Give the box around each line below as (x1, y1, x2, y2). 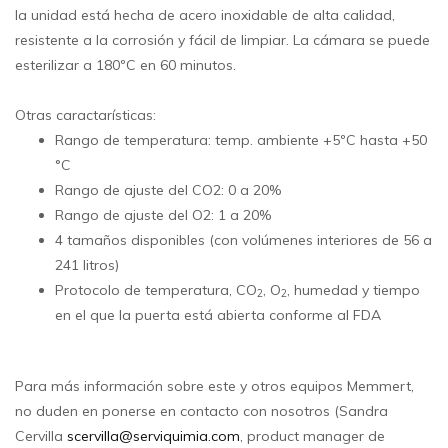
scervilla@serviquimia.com (67, 426, 240, 445)
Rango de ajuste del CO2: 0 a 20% (55, 180, 281, 199)
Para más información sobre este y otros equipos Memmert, (15, 376, 414, 395)
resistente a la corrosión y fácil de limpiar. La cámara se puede (15, 30, 430, 49)
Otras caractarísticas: (15, 105, 156, 124)
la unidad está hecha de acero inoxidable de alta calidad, (15, 5, 395, 24)
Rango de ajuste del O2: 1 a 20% (55, 205, 271, 224)
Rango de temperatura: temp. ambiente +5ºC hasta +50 (55, 130, 427, 149)
